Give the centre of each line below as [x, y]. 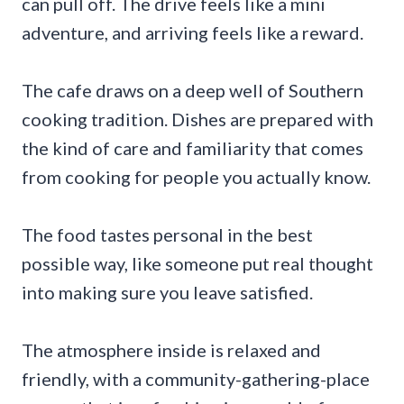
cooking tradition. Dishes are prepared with [197, 119]
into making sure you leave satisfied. [167, 292]
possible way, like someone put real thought [197, 263]
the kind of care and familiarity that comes [193, 147]
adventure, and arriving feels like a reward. [193, 32]
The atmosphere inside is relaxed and [171, 349]
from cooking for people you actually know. [196, 176]
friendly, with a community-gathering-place [196, 378]
